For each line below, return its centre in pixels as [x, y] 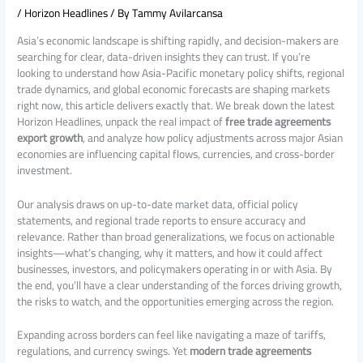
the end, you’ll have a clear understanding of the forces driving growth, [180, 285]
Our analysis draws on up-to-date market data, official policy [158, 204]
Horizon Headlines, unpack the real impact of [122, 121]
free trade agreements [278, 121]
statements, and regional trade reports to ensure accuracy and [162, 220]
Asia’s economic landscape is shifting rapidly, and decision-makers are [178, 40]
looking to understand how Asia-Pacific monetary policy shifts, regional [181, 73]
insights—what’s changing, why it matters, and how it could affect [170, 252]
